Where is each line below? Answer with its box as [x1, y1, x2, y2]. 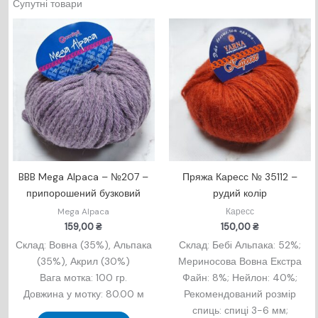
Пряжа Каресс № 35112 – [182, 170, 298, 184]
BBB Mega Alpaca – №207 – [18, 170, 149, 184]
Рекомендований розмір [184, 287, 297, 301]
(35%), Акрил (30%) [37, 255, 131, 268]
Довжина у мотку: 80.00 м [23, 287, 144, 301]
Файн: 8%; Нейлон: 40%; [182, 271, 298, 285]
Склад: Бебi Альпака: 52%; [179, 238, 302, 252]
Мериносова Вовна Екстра [178, 255, 302, 268]
